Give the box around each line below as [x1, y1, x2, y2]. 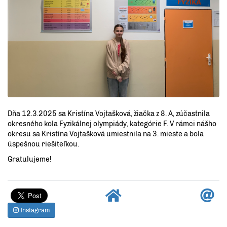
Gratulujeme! [8, 155, 52, 164]
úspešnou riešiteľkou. [8, 139, 81, 148]
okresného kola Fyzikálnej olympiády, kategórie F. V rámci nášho [8, 119, 216, 128]
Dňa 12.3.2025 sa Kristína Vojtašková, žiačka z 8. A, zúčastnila [8, 109, 210, 118]
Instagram [19, 206, 50, 214]
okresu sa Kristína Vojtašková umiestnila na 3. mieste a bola [8, 129, 204, 138]
